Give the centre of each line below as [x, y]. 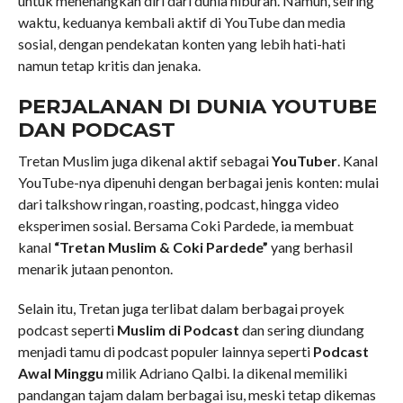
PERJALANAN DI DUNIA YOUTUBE [197, 106]
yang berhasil [310, 246]
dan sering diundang [301, 329]
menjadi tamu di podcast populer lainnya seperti [165, 351]
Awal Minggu [60, 372]
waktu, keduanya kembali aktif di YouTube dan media [181, 22]
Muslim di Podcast [178, 329]
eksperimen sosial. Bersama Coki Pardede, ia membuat [185, 225]
